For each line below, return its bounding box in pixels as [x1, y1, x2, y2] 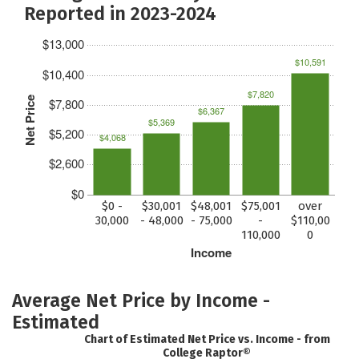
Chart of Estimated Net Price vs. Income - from [83, 333, 330, 346]
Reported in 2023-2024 [24, 2, 216, 25]
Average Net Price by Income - [12, 288, 270, 312]
